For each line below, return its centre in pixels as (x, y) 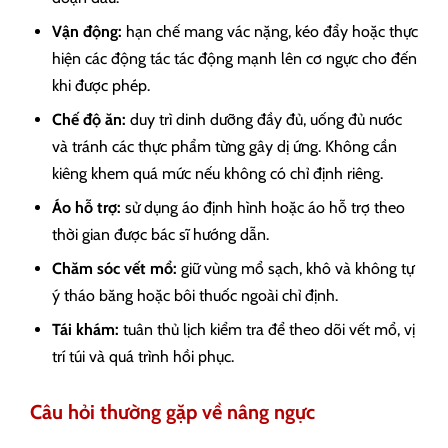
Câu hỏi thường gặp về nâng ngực (172, 412)
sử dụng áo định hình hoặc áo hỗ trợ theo (263, 208)
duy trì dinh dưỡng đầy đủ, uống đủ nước (264, 120)
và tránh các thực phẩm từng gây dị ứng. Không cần (224, 147)
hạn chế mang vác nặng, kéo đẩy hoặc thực (270, 32)
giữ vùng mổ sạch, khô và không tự (295, 269)
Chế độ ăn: (89, 120)
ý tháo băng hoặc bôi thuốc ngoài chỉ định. (195, 296)
